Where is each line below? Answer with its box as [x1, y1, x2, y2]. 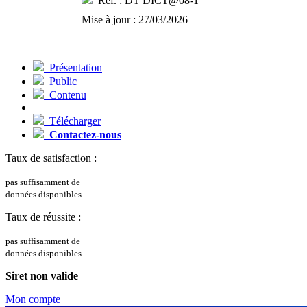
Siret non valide [5, 270, 78, 282]
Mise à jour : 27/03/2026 [81, 14, 188, 26]
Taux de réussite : [5, 211, 81, 223]
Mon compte [5, 293, 60, 306]
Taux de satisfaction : [5, 152, 97, 164]
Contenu [44, 89, 86, 101]
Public [44, 75, 77, 88]
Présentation [44, 62, 102, 74]
